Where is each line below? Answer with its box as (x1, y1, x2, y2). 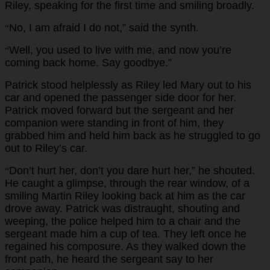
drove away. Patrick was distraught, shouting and (5, 202, 240, 215)
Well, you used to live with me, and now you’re (9, 43, 231, 56)
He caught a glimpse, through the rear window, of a (5, 177, 250, 189)
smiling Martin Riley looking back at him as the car (5, 189, 245, 202)
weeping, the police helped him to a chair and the (5, 215, 240, 227)
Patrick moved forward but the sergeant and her (5, 104, 234, 116)
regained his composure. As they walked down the (5, 240, 246, 253)
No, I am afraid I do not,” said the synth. (9, 21, 199, 34)
